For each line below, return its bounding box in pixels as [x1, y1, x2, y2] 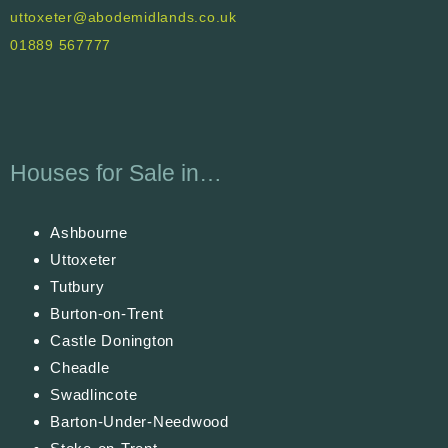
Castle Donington [50, 331, 174, 349]
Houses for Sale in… [10, 159, 222, 186]
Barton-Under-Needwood [50, 412, 229, 430]
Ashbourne [50, 223, 128, 241]
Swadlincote [50, 385, 138, 403]
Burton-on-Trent [50, 304, 164, 322]
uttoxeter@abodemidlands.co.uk [10, 8, 237, 25]
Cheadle [50, 358, 110, 376]
